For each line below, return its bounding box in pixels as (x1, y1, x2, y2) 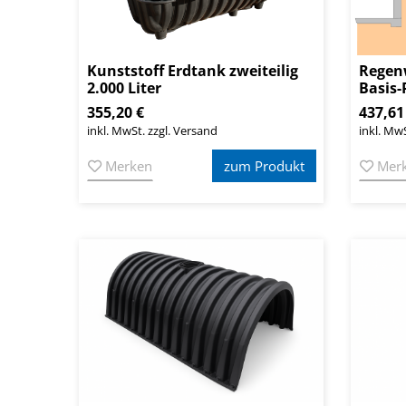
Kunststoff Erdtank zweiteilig (87, 61, 298, 82)
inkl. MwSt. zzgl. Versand (87, 122, 217, 140)
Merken (101, 157, 152, 176)
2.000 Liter (87, 78, 161, 99)
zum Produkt (224, 157, 304, 176)
